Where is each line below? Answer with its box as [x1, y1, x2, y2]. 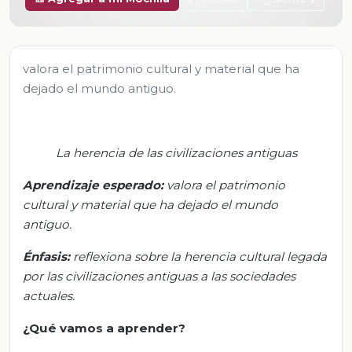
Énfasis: [23, 248, 70, 264]
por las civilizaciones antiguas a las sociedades [23, 268, 295, 284]
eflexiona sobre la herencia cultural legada [78, 248, 327, 264]
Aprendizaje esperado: [23, 177, 167, 192]
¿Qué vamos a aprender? [23, 320, 185, 335]
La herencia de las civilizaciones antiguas [55, 145, 297, 160]
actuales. [23, 288, 75, 303]
